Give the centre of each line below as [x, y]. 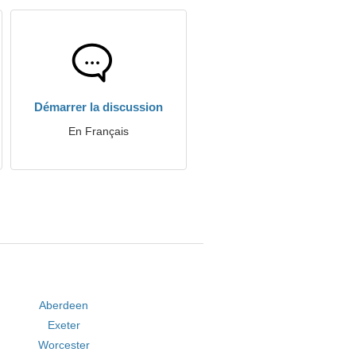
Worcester [64, 345]
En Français [99, 131]
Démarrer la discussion [99, 107]
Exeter [64, 325]
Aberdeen [64, 305]
